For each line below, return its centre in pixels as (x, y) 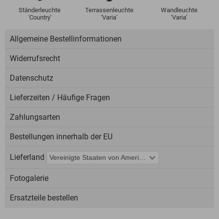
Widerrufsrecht (35, 59)
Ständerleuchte (40, 10)
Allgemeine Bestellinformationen (66, 39)
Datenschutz (32, 78)
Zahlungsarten (35, 117)
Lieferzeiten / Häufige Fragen (60, 98)
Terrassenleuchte (109, 10)
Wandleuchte (179, 10)
